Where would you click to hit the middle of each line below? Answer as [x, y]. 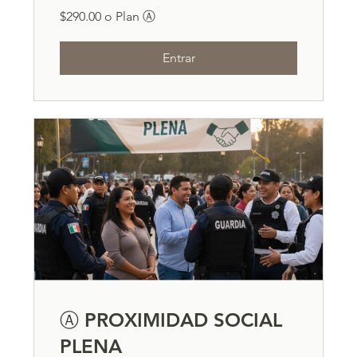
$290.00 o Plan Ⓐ [108, 17]
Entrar [178, 58]
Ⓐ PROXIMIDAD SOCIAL [171, 320]
